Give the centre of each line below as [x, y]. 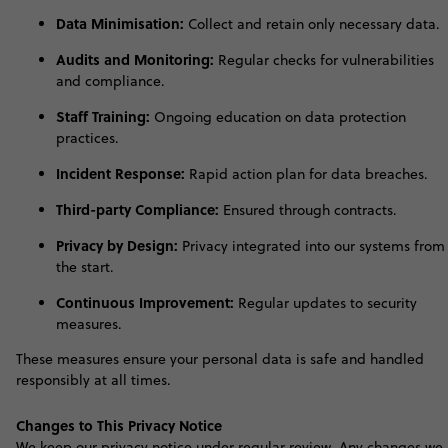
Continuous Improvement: [145, 302]
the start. [85, 267]
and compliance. [110, 81]
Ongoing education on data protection [278, 117]
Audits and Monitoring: [135, 59]
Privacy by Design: [117, 245]
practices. [87, 138]
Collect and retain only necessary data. [312, 24]
